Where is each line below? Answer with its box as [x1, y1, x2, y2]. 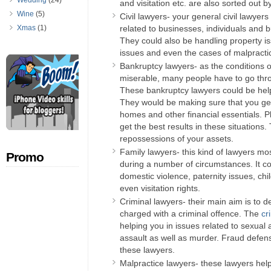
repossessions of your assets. [120, 134, 233, 143]
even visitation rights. [120, 183, 200, 193]
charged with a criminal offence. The [120, 209, 261, 218]
